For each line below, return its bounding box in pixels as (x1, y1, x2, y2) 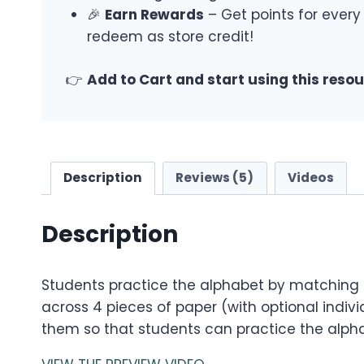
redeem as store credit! (86, 27, 253, 47)
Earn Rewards (104, 5, 204, 25)
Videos (287, 169, 334, 187)
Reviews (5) (175, 169, 254, 187)
